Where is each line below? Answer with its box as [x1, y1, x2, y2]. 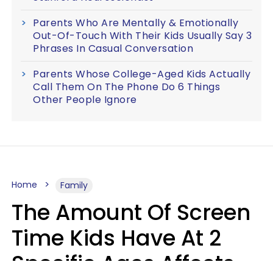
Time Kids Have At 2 [12, 223, 221, 253]
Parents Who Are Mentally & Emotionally [33, 16, 238, 30]
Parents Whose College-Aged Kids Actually [33, 67, 250, 81]
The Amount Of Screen [12, 197, 250, 227]
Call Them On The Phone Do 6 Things [33, 80, 220, 94]
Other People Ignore [33, 93, 137, 107]
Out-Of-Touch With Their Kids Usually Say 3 [33, 29, 252, 43]
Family [60, 179, 88, 191]
